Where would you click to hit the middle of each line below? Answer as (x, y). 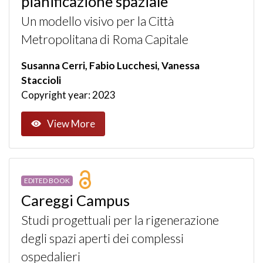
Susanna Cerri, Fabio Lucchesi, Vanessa (110, 65)
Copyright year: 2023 (68, 95)
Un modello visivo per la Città (97, 21)
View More (71, 124)
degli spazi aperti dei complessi (102, 238)
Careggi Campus (75, 200)
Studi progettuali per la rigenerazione (120, 220)
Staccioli (41, 80)
